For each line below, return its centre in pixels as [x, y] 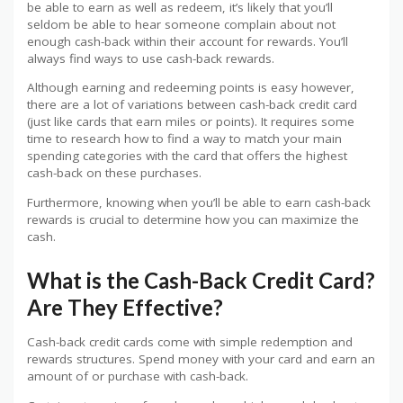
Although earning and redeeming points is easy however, [191, 88]
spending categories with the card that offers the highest [187, 156]
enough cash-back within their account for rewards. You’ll [188, 41]
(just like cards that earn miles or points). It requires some [191, 122]
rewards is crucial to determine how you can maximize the [193, 219]
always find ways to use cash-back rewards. [151, 58]
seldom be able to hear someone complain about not [181, 24]
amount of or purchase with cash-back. [138, 376]
